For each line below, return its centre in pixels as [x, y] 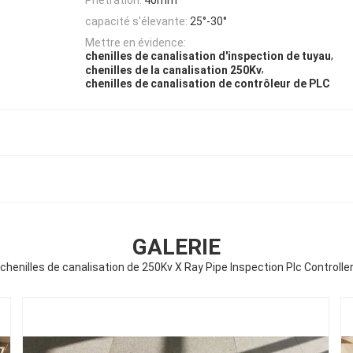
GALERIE [176, 247]
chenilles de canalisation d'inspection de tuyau [208, 56]
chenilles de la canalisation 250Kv [173, 70]
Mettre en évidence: [136, 43]
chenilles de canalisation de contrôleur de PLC [208, 84]
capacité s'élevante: [136, 21]
